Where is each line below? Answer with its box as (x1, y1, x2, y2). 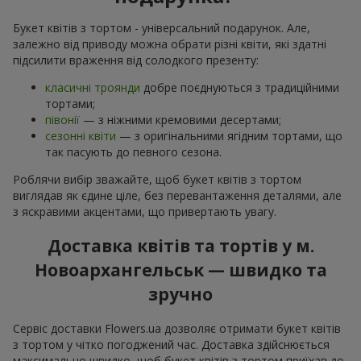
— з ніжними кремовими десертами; (80, 111, 281, 127)
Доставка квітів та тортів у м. (47, 234, 314, 258)
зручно (148, 283, 213, 306)
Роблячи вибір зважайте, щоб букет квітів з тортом (13, 171, 301, 187)
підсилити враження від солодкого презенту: (13, 52, 259, 68)
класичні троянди (45, 79, 140, 95)
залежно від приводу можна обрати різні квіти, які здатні (13, 35, 326, 52)
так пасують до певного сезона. (45, 143, 222, 160)
